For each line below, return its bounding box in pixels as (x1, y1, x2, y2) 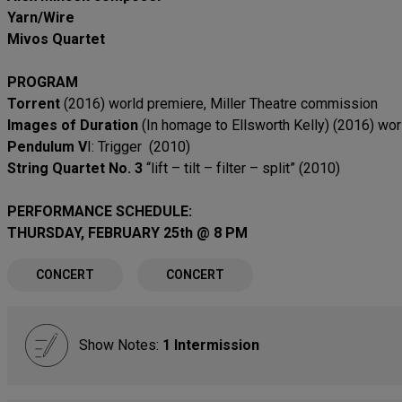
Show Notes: (79, 336, 162, 354)
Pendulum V (7, 138, 87, 155)
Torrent (7, 95, 60, 112)
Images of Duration (7, 117, 142, 134)
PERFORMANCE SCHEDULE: (7, 203, 192, 220)
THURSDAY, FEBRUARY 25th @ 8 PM (7, 224, 248, 241)
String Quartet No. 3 (7, 160, 143, 177)
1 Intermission (162, 336, 259, 354)
